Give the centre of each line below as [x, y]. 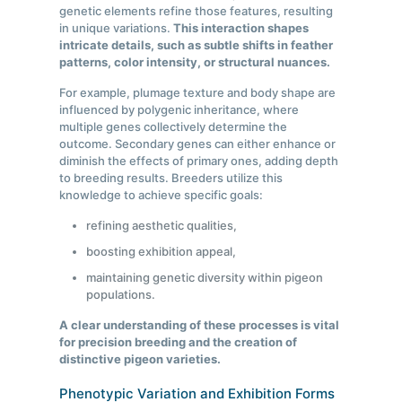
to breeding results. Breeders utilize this [171, 178]
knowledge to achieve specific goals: [162, 195]
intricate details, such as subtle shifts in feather [197, 45]
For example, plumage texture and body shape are [198, 93]
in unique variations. [117, 28]
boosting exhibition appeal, [162, 252]
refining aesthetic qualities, [162, 226]
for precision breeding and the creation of [179, 342]
